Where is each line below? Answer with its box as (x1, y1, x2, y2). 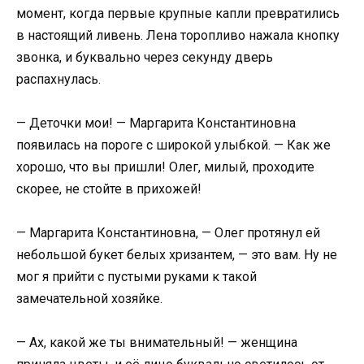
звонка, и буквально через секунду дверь (16, 49, 273, 65)
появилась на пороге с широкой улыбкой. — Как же (16, 136, 331, 153)
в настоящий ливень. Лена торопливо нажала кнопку (16, 27, 340, 43)
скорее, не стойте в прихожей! (16, 180, 201, 197)
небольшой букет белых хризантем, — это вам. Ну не (16, 247, 337, 263)
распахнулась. (16, 71, 101, 87)
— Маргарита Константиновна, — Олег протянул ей (16, 225, 320, 241)
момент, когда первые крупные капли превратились (16, 5, 340, 21)
